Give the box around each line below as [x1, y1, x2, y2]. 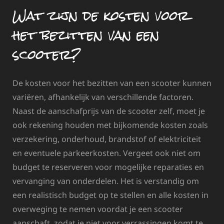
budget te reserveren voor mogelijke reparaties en [12, 161, 204, 172]
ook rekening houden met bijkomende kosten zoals [12, 119, 208, 130]
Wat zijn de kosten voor [12, 1, 189, 30]
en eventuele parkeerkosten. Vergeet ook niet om [12, 147, 200, 158]
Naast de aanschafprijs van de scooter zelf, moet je [12, 105, 205, 116]
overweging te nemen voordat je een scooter [12, 203, 183, 214]
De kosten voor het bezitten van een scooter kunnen [12, 77, 211, 88]
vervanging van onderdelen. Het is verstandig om [12, 175, 199, 186]
